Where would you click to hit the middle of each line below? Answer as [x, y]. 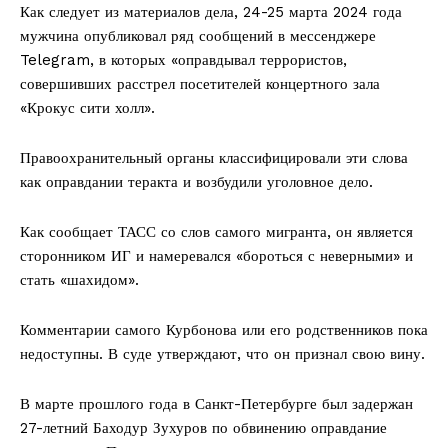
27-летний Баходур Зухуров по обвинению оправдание [203, 427]
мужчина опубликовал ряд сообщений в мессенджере [198, 35]
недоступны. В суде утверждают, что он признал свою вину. [222, 353]
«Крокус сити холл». [87, 107]
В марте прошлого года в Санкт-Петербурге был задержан [216, 403]
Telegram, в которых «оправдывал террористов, [183, 59]
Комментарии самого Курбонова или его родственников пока [224, 329]
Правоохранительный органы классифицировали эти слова [214, 157]
